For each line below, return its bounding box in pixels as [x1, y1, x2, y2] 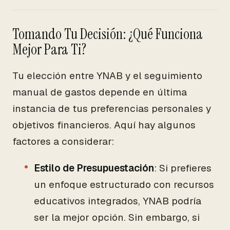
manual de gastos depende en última [12, 86, 187, 99]
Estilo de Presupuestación [34, 162, 154, 175]
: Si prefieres [154, 162, 212, 175]
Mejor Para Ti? [12, 40, 86, 59]
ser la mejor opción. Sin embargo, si [34, 211, 200, 224]
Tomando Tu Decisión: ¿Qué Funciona [12, 25, 203, 44]
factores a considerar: [12, 135, 114, 148]
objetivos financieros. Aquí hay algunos [12, 119, 196, 131]
